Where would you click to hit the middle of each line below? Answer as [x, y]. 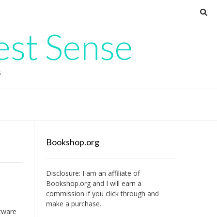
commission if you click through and [102, 194]
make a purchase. [73, 204]
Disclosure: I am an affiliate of [93, 173]
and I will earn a [116, 183]
